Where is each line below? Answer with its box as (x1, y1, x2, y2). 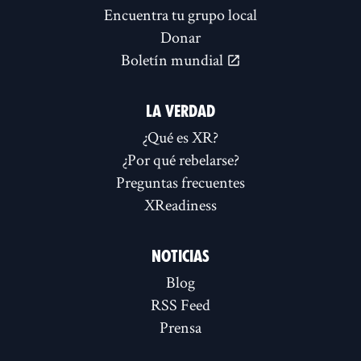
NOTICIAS (151, 247, 210, 267)
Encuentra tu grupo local (104, 4, 257, 26)
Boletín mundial (120, 49, 226, 71)
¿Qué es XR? (143, 127, 218, 148)
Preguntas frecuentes (116, 172, 245, 193)
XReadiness (144, 194, 217, 216)
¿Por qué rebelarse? (122, 149, 239, 171)
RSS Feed (151, 294, 210, 316)
